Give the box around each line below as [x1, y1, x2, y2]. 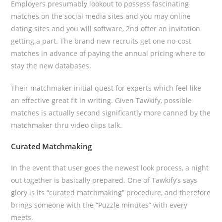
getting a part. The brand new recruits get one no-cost [11, 36, 192, 46]
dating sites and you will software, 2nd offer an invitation [11, 24, 201, 33]
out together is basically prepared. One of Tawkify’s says [11, 175, 198, 185]
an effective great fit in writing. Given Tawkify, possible [11, 96, 192, 105]
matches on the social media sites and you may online [11, 11, 191, 21]
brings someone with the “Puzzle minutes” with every [11, 200, 188, 210]
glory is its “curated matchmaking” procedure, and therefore [11, 188, 211, 197]
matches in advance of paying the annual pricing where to [11, 49, 205, 58]
